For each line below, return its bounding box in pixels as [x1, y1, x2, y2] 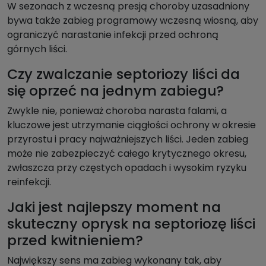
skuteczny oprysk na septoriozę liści [7, 214, 255, 234]
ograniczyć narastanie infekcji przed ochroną [7, 28, 218, 42]
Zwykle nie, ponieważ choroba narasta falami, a [7, 104, 227, 118]
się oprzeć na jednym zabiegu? [7, 81, 224, 101]
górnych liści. [7, 42, 67, 56]
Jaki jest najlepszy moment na [7, 197, 221, 217]
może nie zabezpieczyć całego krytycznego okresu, [7, 147, 246, 161]
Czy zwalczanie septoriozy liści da [7, 64, 240, 84]
